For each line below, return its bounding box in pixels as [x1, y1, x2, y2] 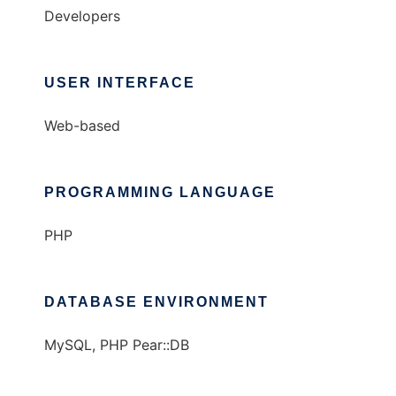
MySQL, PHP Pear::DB [44, 336, 189, 354]
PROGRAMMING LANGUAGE [44, 185, 276, 201]
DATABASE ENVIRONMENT [44, 294, 269, 310]
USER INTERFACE [44, 75, 195, 91]
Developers [44, 7, 120, 26]
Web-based [44, 117, 120, 135]
